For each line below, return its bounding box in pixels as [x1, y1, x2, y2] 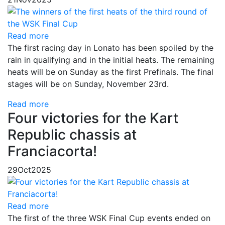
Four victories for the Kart [8, 109, 178, 127]
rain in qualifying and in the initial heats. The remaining [8, 55, 214, 65]
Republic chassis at [8, 126, 137, 143]
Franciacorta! [8, 143, 97, 160]
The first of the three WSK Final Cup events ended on [8, 213, 210, 223]
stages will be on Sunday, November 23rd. [8, 79, 169, 89]
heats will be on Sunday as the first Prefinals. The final [8, 67, 213, 77]
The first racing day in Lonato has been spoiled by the [8, 43, 213, 53]
